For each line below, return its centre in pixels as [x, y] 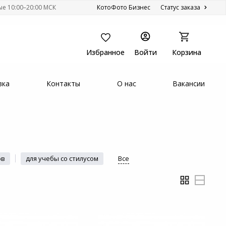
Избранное [106, 52]
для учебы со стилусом [62, 158]
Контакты [64, 83]
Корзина [187, 52]
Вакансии [189, 83]
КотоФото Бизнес [123, 7]
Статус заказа [181, 7]
